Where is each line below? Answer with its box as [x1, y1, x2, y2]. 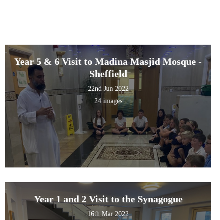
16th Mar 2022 [87, 210, 129, 218]
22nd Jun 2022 [87, 85, 129, 93]
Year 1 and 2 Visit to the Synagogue [33, 193, 183, 205]
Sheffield [89, 68, 127, 80]
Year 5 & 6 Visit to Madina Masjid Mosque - [14, 56, 202, 67]
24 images [94, 97, 122, 105]
